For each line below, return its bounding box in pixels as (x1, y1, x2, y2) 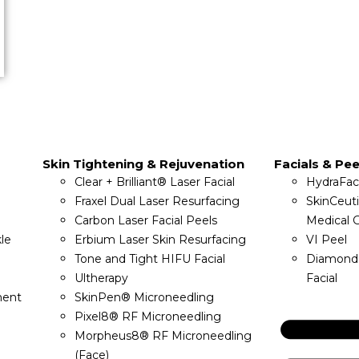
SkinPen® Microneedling (75, 290, 215, 305)
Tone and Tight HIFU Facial (75, 252, 226, 266)
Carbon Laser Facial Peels (75, 213, 218, 228)
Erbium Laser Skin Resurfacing (75, 232, 247, 247)
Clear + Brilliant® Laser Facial (75, 175, 236, 189)
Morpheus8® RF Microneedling (75, 329, 252, 343)
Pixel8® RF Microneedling (75, 309, 222, 324)
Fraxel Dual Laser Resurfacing (75, 194, 240, 208)
